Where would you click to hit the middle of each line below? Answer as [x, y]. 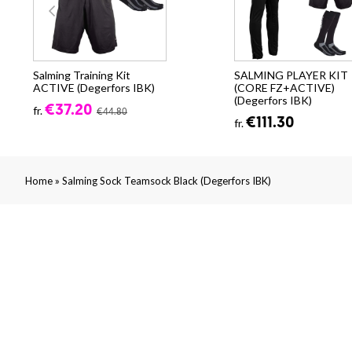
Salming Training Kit [82, 75]
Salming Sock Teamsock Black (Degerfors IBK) [167, 181]
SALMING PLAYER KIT [291, 75]
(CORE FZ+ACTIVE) [284, 88]
